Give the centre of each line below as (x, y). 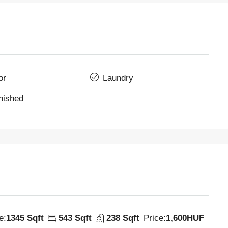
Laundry (118, 78)
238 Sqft (123, 218)
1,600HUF (185, 218)
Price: (155, 218)
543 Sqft (75, 218)
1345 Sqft (25, 218)
